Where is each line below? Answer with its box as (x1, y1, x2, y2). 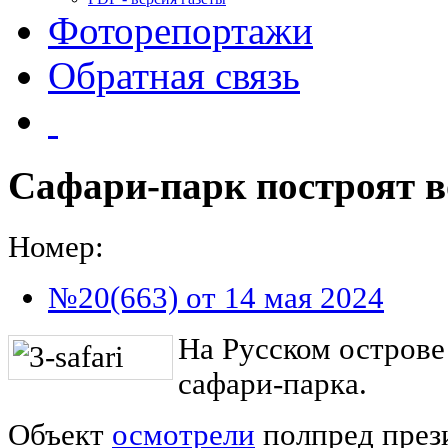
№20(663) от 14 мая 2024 (48, 280, 384, 315)
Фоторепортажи (48, 9, 313, 52)
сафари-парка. (178, 366, 367, 401)
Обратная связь (48, 54, 300, 97)
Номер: (8, 229, 104, 264)
